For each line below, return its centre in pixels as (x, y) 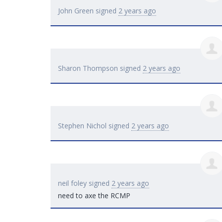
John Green (76, 11)
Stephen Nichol (82, 126)
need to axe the (84, 196)
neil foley (72, 183)
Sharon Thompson (88, 68)
